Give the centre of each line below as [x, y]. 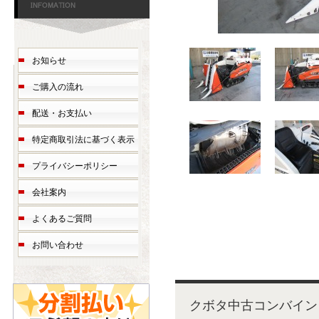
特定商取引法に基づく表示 [83, 140]
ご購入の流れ [58, 87]
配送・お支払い [62, 113]
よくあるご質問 [62, 219]
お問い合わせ [58, 245]
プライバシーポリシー [75, 166]
